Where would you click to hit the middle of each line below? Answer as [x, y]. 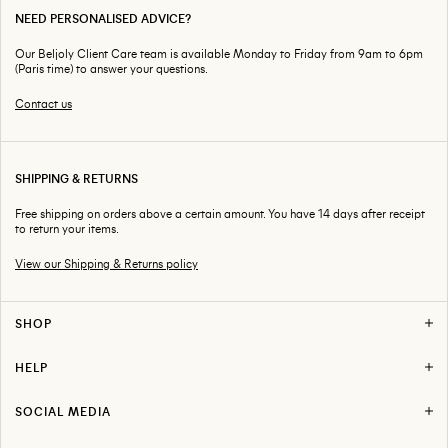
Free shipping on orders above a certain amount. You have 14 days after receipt [220, 213]
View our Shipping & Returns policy [106, 263]
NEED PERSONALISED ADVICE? [103, 18]
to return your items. [67, 228]
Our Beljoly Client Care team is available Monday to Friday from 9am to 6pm [219, 53]
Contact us [43, 103]
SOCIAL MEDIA [63, 411]
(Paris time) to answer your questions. [111, 68]
